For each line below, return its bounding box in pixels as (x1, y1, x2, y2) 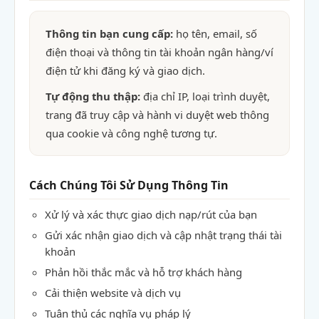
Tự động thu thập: (46, 89, 140, 103)
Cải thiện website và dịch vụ (45, 286, 181, 300)
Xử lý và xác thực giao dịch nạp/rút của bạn (45, 207, 257, 221)
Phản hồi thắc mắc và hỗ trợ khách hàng (45, 265, 242, 279)
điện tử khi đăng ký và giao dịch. (46, 63, 205, 78)
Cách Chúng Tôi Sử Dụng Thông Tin (29, 177, 229, 193)
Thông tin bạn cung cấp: (46, 26, 173, 41)
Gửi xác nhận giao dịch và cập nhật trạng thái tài (45, 228, 282, 242)
